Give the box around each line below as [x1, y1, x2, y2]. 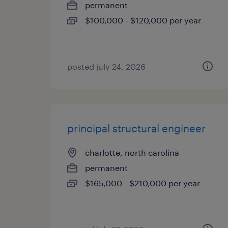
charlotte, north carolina [85, 148, 179, 157]
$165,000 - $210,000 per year [85, 178, 200, 188]
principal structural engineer [67, 122, 206, 134]
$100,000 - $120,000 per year [85, 15, 201, 25]
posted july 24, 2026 [67, 62, 146, 71]
